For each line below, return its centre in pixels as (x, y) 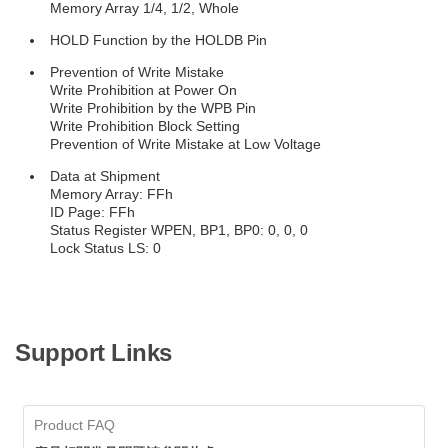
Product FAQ (74, 425)
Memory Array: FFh (111, 194)
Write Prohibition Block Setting (145, 126)
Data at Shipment (105, 176)
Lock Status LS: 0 (105, 248)
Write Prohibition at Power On (143, 90)
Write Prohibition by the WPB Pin (153, 108)
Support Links (93, 352)
